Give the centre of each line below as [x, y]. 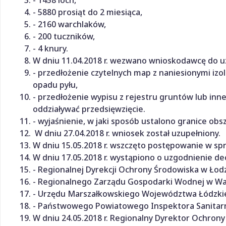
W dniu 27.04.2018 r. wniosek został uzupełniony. [127, 133]
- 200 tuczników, [64, 36]
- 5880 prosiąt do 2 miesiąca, [88, 12]
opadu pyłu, [55, 84]
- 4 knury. [50, 48]
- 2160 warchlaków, [69, 24]
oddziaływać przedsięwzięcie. [89, 109]
